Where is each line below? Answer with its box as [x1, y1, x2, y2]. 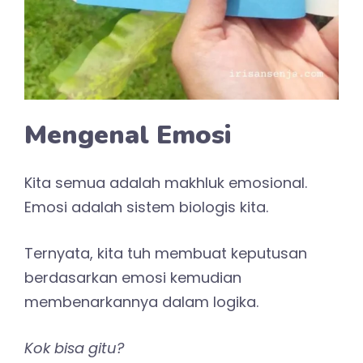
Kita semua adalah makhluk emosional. [24, 172, 307, 193]
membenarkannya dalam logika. [24, 291, 258, 312]
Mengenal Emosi [24, 117, 231, 152]
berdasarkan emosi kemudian [24, 267, 241, 288]
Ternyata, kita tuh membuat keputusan [24, 242, 307, 263]
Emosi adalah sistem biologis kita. [24, 196, 268, 217]
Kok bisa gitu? [24, 337, 124, 358]
